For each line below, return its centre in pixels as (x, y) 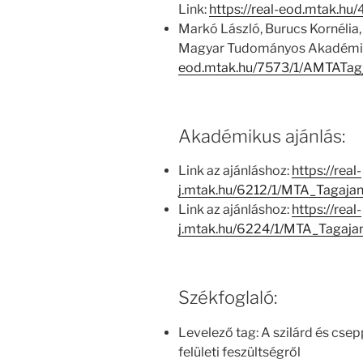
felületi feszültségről (239, 352)
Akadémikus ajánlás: (262, 136)
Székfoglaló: (228, 298)
